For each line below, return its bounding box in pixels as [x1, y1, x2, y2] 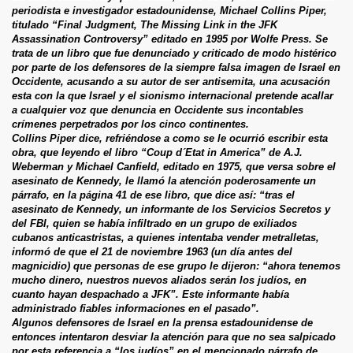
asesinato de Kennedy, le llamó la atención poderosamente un [12, 174, 316, 187]
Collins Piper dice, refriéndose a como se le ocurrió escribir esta [12, 132, 328, 144]
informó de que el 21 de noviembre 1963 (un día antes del [12, 245, 292, 258]
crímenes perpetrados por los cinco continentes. [12, 117, 249, 130]
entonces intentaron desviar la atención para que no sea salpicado [12, 330, 336, 343]
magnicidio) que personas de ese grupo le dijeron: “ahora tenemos [12, 259, 340, 272]
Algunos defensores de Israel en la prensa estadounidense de [12, 316, 313, 329]
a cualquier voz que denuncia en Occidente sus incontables [12, 103, 303, 116]
